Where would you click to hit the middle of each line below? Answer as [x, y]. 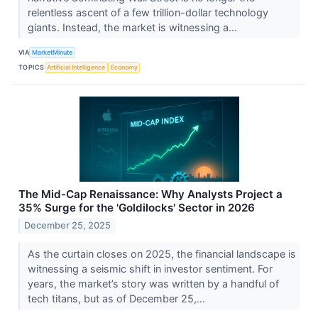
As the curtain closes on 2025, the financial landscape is [161, 254]
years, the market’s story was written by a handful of [153, 284]
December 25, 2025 [68, 226]
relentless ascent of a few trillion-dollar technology [148, 12]
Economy [124, 67]
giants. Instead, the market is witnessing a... [133, 27]
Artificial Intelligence [76, 67]
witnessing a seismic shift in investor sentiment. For [150, 269]
